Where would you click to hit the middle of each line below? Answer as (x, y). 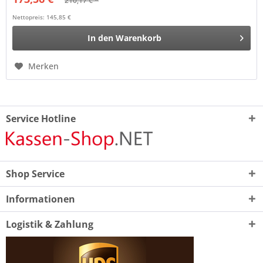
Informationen (41, 199)
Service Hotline (41, 119)
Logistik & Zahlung (50, 225)
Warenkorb (139, 38)
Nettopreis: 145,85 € (42, 17)
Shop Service (35, 174)
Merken (44, 66)
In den (101, 38)
